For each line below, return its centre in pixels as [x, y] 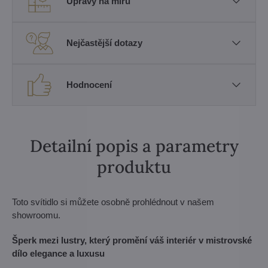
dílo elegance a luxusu [58, 253]
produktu [134, 167]
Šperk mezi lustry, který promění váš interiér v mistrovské [132, 240]
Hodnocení [89, 85]
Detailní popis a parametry [134, 146]
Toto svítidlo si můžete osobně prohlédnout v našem [113, 202]
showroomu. [36, 215]
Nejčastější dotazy [104, 43]
